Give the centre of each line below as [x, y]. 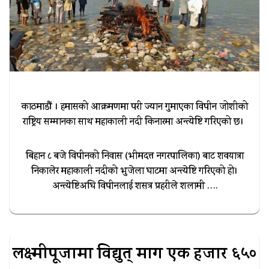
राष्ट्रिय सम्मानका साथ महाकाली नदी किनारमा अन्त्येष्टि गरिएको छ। [134, 122]
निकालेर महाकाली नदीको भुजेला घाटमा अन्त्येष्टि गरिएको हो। [134, 172]
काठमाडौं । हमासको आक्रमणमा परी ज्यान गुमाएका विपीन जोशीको [134, 107]
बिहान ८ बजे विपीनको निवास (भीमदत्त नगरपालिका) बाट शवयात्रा [134, 157]
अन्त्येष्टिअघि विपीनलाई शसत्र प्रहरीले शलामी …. [134, 187]
